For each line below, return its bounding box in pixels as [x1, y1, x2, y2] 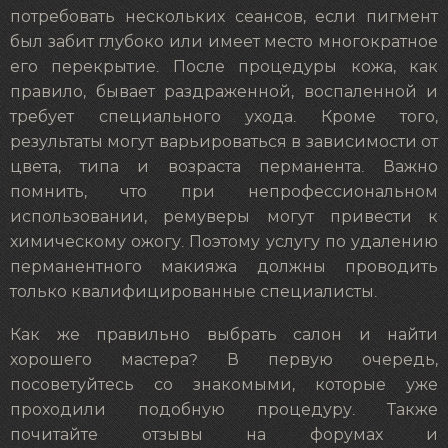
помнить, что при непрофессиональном [10, 184, 438, 201]
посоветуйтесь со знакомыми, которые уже [10, 376, 438, 393]
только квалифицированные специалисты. [10, 284, 377, 301]
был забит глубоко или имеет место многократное [10, 34, 438, 51]
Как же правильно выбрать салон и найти [10, 326, 438, 343]
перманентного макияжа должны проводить [10, 259, 438, 276]
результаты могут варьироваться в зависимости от [10, 134, 438, 151]
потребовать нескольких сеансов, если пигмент [10, 9, 438, 26]
